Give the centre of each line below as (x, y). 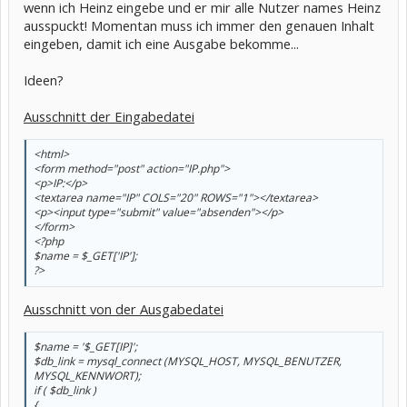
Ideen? (44, 80)
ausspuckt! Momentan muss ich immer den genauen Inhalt (199, 25)
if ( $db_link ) (65, 390)
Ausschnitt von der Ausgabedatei (124, 309)
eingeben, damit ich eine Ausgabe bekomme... (161, 44)
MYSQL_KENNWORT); (87, 375)
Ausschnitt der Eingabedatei (109, 116)
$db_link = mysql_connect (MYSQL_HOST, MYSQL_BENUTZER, (188, 361)
